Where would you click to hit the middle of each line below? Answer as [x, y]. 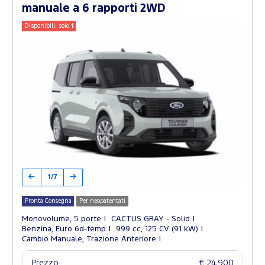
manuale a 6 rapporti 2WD [94, 8]
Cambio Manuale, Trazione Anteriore [89, 239]
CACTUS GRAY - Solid [151, 219]
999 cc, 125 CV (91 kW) [157, 229]
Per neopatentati [103, 201]
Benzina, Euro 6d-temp [64, 229]
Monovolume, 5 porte [62, 219]
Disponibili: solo [48, 26]
